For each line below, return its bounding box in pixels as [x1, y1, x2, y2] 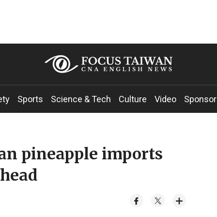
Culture [119, 94, 147, 104]
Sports [17, 94, 43, 104]
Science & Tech [51, 94, 111, 104]
